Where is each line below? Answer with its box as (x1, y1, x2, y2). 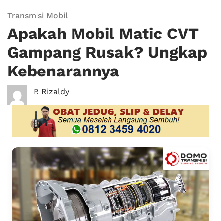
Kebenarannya (7, 62, 119, 80)
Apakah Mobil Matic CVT (7, 24, 198, 43)
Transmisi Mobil (7, 11, 68, 20)
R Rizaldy (34, 87, 69, 96)
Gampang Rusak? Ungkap (7, 43, 207, 62)
